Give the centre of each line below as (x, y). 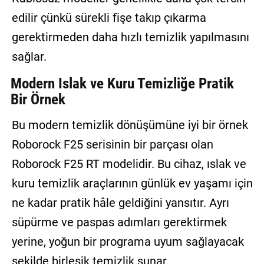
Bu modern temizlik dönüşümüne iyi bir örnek (130, 125)
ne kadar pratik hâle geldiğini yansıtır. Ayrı (120, 202)
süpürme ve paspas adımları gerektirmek (119, 222)
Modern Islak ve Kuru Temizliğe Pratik (122, 83)
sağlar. (29, 56)
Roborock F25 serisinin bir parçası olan (112, 144)
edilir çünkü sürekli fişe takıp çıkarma (109, 17)
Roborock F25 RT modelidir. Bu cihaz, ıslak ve (129, 164)
